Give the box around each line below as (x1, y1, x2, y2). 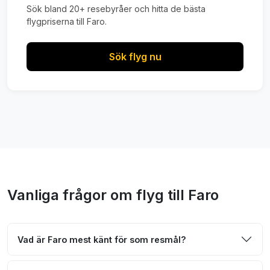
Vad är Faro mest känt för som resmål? (17, 234, 186, 245)
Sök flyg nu (108, 51, 162, 63)
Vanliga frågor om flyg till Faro (7, 186, 219, 204)
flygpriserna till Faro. (27, 16, 107, 27)
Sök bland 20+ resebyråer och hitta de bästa (27, 4, 206, 14)
